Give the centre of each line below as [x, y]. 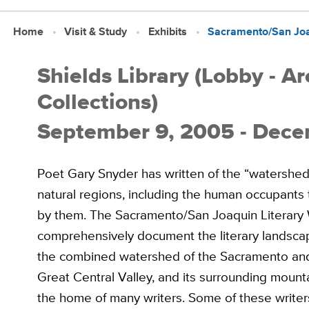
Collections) [97, 102]
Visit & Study [96, 31]
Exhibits [167, 31]
